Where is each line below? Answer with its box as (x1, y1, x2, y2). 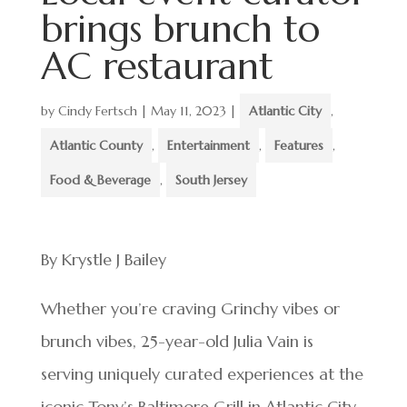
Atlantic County (49, 137, 143, 154)
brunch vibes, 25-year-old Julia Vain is (40, 331, 313, 352)
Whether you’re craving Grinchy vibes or (40, 298, 340, 319)
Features (273, 137, 323, 154)
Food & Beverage (49, 172, 151, 188)
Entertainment (166, 137, 250, 154)
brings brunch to (40, 5, 320, 52)
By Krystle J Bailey (40, 249, 166, 270)
